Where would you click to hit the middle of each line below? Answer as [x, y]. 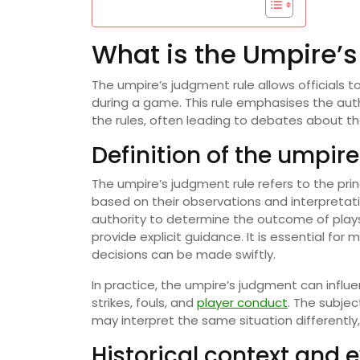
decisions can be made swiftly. [184, 255]
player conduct [242, 303]
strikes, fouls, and [144, 303]
